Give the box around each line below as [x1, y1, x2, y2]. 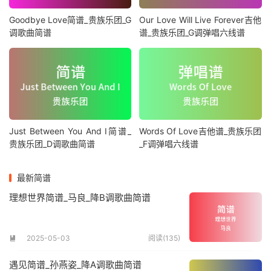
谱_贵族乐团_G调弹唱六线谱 [139, 27, 246, 38]
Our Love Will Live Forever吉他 [139, 14, 262, 25]
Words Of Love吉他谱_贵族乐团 [139, 126, 262, 137]
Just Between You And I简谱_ [9, 126, 131, 137]
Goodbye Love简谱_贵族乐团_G [9, 14, 131, 25]
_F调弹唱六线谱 [139, 139, 199, 149]
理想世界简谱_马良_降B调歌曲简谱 [9, 192, 151, 204]
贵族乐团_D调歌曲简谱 [9, 139, 95, 149]
